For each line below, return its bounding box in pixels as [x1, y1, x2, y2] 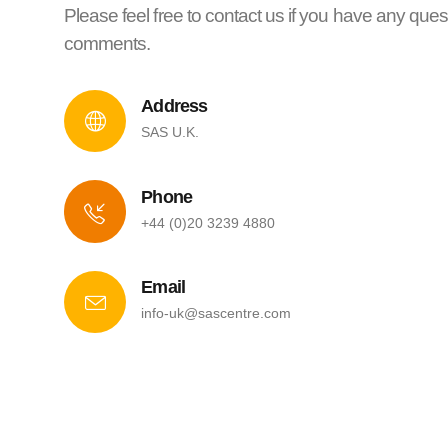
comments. [64, 33, 151, 54]
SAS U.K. [141, 124, 200, 141]
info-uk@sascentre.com [141, 304, 292, 321]
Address [141, 96, 208, 117]
